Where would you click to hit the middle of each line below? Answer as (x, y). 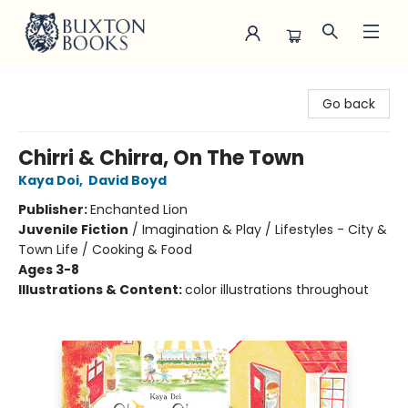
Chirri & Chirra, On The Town (161, 158)
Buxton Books (56, 84)
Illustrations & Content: (102, 290)
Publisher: (54, 209)
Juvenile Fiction (73, 229)
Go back (349, 104)
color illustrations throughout (277, 290)
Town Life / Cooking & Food (105, 250)
